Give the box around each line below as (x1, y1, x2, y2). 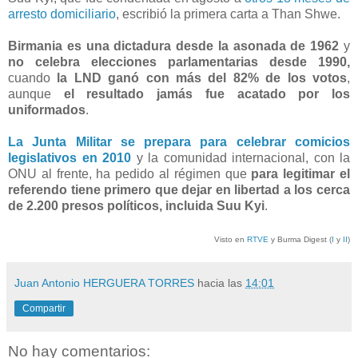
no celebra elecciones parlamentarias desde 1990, (8, 54, 350, 69)
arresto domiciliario (8, 6, 116, 21)
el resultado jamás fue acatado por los (63, 86, 351, 101)
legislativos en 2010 (8, 150, 131, 165)
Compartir (22, 302, 66, 314)
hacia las (197, 276, 245, 289)
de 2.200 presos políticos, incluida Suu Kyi (8, 198, 265, 213)
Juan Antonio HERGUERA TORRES (14, 276, 194, 289)
